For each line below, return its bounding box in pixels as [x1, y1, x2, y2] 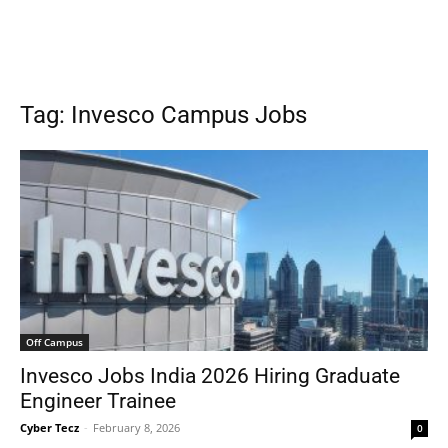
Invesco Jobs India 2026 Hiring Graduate [20, 364, 400, 389]
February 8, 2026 [93, 420, 180, 436]
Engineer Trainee [20, 389, 176, 414]
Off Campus [26, 335, 83, 350]
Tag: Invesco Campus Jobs [20, 101, 307, 129]
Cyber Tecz [20, 420, 79, 436]
